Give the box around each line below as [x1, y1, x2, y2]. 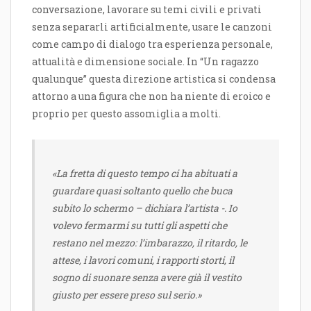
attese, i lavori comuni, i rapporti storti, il [52, 253, 234, 267]
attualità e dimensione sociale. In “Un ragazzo [32, 54, 259, 68]
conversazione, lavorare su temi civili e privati [32, 2, 262, 16]
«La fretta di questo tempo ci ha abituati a [52, 167, 237, 180]
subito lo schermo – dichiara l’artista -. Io [52, 201, 237, 215]
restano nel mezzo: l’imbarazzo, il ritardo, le [52, 236, 247, 250]
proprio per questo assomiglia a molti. [32, 106, 221, 120]
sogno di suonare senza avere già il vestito [52, 271, 242, 285]
